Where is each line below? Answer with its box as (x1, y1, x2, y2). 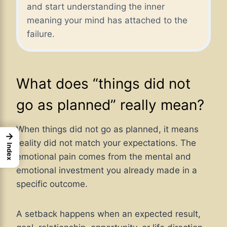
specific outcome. (16, 179, 88, 190)
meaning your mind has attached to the (27, 15, 187, 26)
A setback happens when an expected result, (16, 209, 201, 219)
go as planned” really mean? (16, 96, 204, 114)
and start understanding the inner (27, 2, 165, 12)
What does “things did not (16, 75, 191, 93)
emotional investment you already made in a (16, 165, 197, 176)
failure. (27, 29, 55, 40)
